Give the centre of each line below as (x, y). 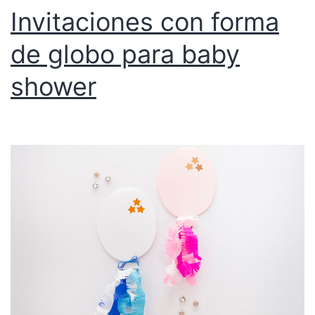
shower (53, 87)
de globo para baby (125, 54)
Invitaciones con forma (145, 22)
